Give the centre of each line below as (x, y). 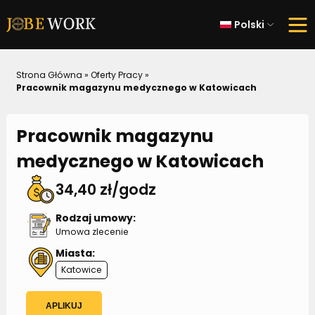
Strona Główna (49, 75)
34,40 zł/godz (105, 189)
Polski (250, 24)
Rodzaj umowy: (95, 218)
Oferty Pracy (116, 75)
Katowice (81, 269)
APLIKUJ (64, 306)
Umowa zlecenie (92, 232)
